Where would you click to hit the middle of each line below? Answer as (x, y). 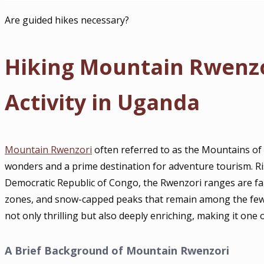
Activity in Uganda (102, 102)
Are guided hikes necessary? (67, 20)
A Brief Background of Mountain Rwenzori (117, 250)
